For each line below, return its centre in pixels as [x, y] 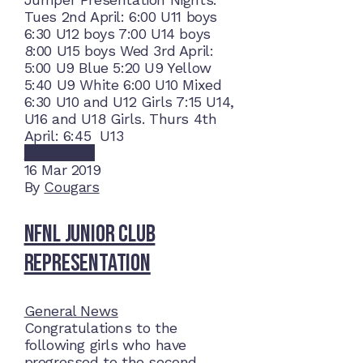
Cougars [72, 187]
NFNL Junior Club [90, 235]
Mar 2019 [71, 170]
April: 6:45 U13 [78, 136]
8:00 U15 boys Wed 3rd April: [119, 51]
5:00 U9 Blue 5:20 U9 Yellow [117, 68]
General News [71, 311]
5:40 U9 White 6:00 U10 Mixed [123, 85]
